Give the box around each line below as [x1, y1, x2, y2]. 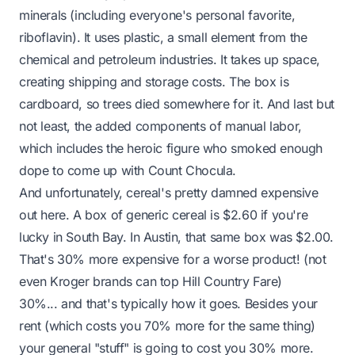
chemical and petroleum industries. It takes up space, [19, 52, 320, 67]
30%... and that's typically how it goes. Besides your [19, 296, 318, 311]
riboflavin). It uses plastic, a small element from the [19, 29, 307, 45]
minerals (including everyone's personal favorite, [19, 7, 296, 23]
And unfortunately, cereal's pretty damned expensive [19, 185, 319, 200]
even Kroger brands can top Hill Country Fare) [19, 273, 283, 289]
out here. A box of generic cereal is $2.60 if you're [19, 207, 308, 223]
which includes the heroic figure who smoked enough [19, 140, 323, 156]
